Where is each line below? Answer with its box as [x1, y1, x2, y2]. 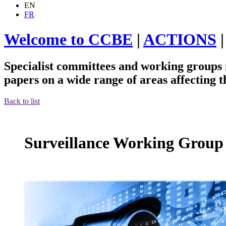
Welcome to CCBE [4, 30, 133, 48]
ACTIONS [143, 30, 216, 48]
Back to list [4, 96, 40, 105]
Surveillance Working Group [24, 134, 223, 152]
